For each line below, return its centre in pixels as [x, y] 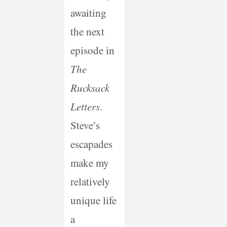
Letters [85, 107]
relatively [90, 182]
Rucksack [90, 88]
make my [89, 163]
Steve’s [85, 125]
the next [87, 32]
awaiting [88, 13]
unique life [93, 200]
